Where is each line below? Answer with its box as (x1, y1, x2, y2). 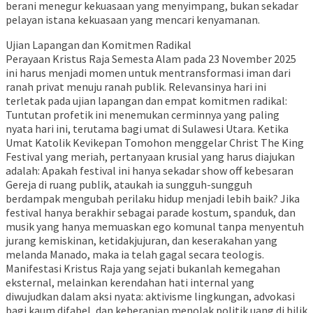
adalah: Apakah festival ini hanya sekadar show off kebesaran (6, 163, 293, 177)
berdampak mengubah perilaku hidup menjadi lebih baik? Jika (6, 191, 300, 205)
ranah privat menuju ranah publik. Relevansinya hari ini (6, 79, 266, 94)
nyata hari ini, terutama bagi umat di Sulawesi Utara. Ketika (6, 121, 289, 136)
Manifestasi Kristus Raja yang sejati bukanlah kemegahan (6, 261, 280, 275)
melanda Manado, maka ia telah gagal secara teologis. (6, 247, 264, 261)
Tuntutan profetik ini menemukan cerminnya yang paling (6, 107, 279, 122)
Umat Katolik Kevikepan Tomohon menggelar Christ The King (6, 135, 304, 150)
